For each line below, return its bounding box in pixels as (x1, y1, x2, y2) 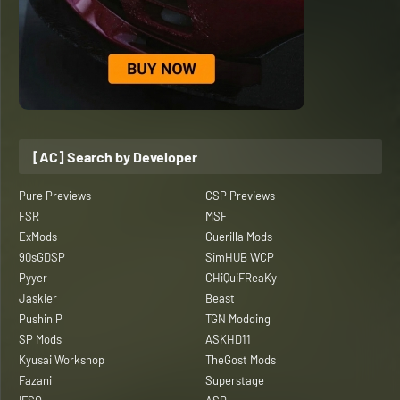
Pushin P (19, 311, 62, 326)
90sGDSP (19, 249, 65, 264)
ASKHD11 (204, 331, 251, 346)
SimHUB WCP (204, 249, 274, 264)
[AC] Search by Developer (33, 147, 197, 165)
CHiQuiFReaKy (204, 270, 277, 285)
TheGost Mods (204, 352, 276, 367)
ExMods (19, 229, 57, 244)
